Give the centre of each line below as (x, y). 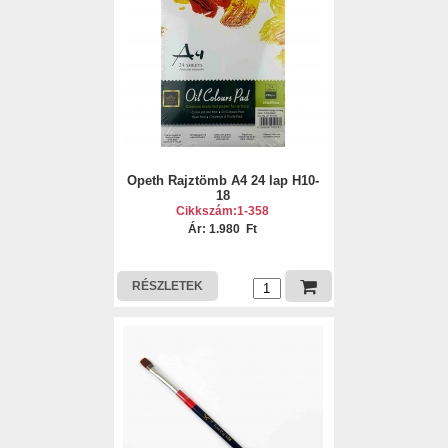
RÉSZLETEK (167, 286)
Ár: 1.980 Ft (223, 229)
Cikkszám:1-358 (223, 211)
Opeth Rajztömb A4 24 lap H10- (222, 180)
